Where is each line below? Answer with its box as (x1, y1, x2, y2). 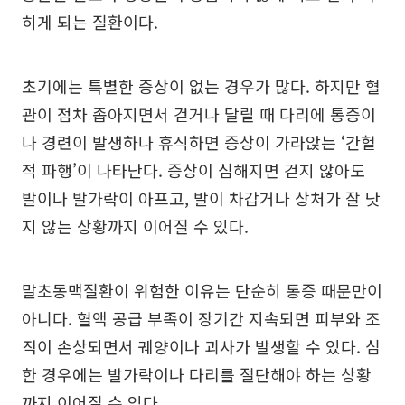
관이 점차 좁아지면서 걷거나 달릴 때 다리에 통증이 (22, 102, 376, 127)
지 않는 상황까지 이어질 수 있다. (22, 214, 249, 239)
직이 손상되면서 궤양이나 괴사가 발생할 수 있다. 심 (22, 334, 381, 359)
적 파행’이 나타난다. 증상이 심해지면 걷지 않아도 (22, 158, 365, 183)
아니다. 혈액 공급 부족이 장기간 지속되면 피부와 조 (22, 306, 381, 331)
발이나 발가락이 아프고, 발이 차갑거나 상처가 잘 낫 (22, 186, 381, 211)
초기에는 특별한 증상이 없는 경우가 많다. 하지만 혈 (22, 74, 381, 99)
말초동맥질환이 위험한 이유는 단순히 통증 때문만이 (22, 278, 382, 303)
